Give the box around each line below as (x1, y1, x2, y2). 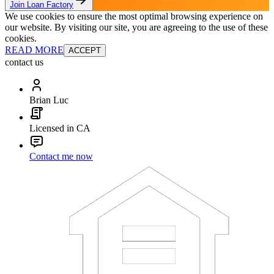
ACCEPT (68, 45, 101, 55)
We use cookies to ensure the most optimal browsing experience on (5, 10, 263, 21)
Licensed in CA (29, 122, 91, 133)
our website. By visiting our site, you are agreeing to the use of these (5, 21, 268, 32)
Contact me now (29, 150, 93, 161)
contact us (5, 56, 43, 67)
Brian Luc (29, 94, 68, 105)
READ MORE (5, 44, 64, 55)
